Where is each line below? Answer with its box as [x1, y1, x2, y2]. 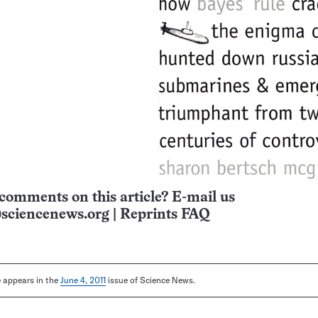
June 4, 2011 [60, 275, 106, 286]
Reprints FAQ [120, 208, 209, 222]
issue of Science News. [106, 275, 195, 286]
